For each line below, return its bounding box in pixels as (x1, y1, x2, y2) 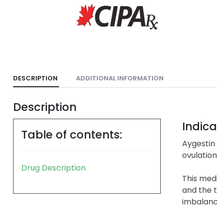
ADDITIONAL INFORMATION (76, 73, 164, 83)
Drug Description (21, 162, 86, 173)
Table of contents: (21, 126, 122, 142)
